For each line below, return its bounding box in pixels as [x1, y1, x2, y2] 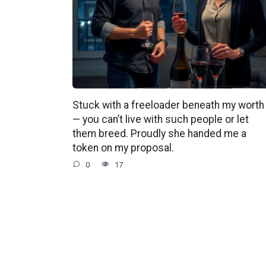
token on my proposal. [72, 141, 174, 154]
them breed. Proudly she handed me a [72, 127, 246, 140]
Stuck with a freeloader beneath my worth [72, 99, 264, 111]
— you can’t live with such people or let [72, 113, 249, 125]
